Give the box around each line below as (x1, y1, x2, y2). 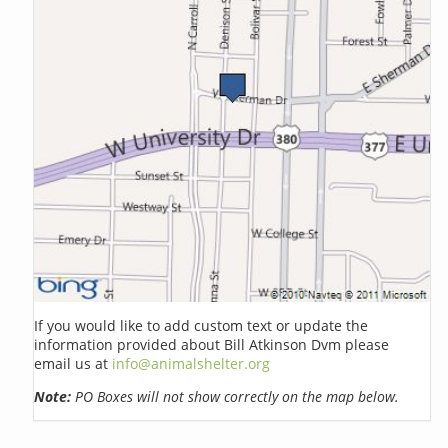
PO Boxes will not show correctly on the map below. (71, 386, 400, 406)
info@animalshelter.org (112, 353, 271, 373)
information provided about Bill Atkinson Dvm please (34, 334, 390, 354)
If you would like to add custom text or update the (34, 315, 369, 335)
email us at (34, 353, 113, 373)
